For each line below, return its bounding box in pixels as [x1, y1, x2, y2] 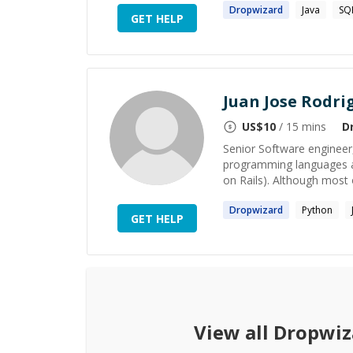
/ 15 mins [276, 119, 326, 134]
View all [193, 319, 273, 345]
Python [302, 203, 333, 217]
